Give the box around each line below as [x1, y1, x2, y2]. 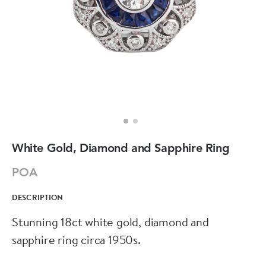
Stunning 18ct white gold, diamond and [12, 214, 209, 230]
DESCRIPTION [12, 192, 64, 202]
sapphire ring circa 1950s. [12, 232, 141, 248]
